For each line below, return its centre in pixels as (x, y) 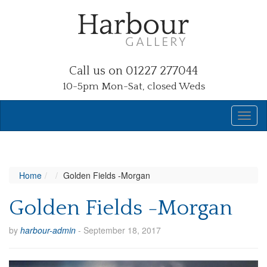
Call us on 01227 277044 (133, 71)
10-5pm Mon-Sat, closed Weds (133, 86)
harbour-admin (48, 230)
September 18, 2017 (122, 230)
